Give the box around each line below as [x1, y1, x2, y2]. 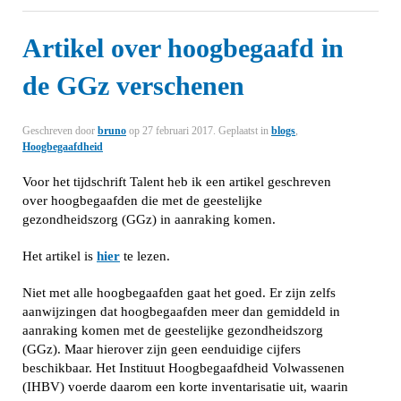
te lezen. [120, 249, 170, 263]
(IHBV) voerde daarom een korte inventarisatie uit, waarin [22, 380, 348, 394]
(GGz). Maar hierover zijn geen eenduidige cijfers [22, 342, 301, 356]
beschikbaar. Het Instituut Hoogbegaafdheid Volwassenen [22, 361, 345, 375]
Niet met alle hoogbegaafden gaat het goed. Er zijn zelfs [22, 286, 336, 300]
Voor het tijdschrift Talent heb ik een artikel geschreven [22, 175, 331, 189]
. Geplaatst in [213, 124, 271, 137]
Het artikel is [22, 249, 97, 263]
